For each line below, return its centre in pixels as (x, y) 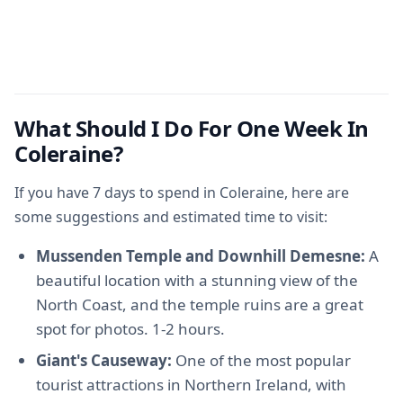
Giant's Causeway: (104, 360)
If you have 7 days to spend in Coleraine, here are (182, 193)
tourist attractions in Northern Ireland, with (191, 385)
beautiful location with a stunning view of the (197, 280)
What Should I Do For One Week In (192, 128)
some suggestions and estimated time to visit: (171, 217)
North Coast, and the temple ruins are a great (200, 304)
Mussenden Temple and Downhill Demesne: (201, 256)
